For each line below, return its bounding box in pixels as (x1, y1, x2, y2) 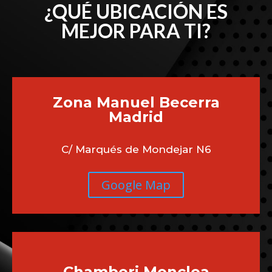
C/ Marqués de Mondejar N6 (61, 143, 211, 156)
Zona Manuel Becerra (52, 93, 220, 112)
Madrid (109, 108, 163, 126)
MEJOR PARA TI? (61, 19, 211, 43)
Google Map (101, 177, 171, 194)
